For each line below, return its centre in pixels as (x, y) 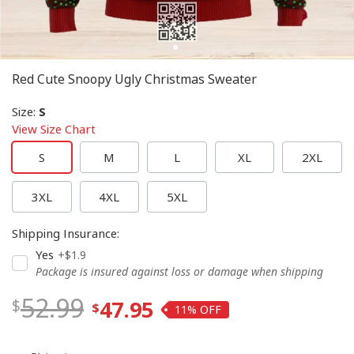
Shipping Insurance (64, 233)
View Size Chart (54, 129)
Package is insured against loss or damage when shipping (179, 271)
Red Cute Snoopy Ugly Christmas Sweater (134, 79)
